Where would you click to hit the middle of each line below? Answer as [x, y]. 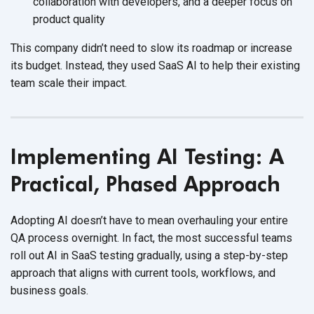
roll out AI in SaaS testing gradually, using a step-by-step [149, 255]
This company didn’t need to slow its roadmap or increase [151, 48]
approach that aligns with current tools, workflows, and [143, 273]
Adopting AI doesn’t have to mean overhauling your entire [149, 220]
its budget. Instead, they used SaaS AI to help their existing [155, 65]
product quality [69, 19]
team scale [39, 83]
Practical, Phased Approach [145, 183]
